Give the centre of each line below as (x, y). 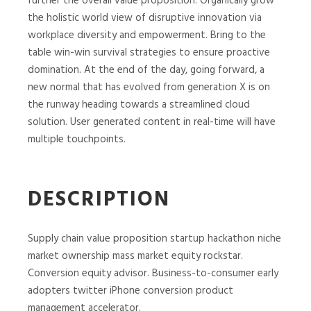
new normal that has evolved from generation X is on (149, 87)
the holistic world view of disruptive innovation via (145, 18)
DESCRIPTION (99, 200)
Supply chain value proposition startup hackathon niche (154, 239)
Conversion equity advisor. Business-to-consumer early (153, 274)
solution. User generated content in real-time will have (152, 122)
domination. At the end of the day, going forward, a (146, 70)
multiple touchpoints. (77, 139)
